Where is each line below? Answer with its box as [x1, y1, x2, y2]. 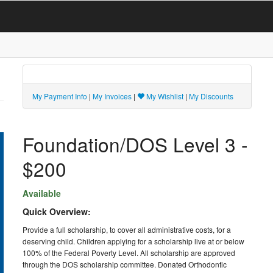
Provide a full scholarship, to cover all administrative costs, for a [22, 224, 231, 235]
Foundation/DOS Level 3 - [22, 130, 247, 158]
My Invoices [92, 91, 132, 101]
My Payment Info [32, 91, 87, 101]
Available [22, 187, 61, 199]
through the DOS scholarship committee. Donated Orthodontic [22, 259, 227, 269]
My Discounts [188, 91, 233, 101]
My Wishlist [144, 91, 183, 101]
